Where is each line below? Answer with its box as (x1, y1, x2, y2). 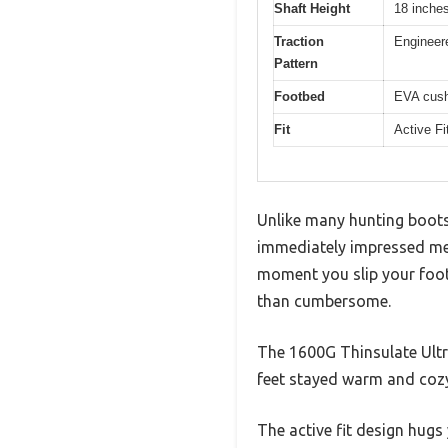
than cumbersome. (257, 292, 391, 311)
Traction (274, 33, 324, 49)
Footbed (274, 88, 325, 104)
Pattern (274, 55, 318, 71)
